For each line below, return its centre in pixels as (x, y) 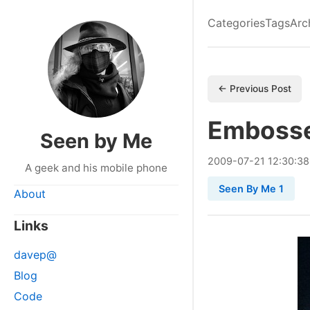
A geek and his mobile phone (96, 168)
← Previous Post (255, 89)
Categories (236, 23)
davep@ (35, 255)
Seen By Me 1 (251, 189)
